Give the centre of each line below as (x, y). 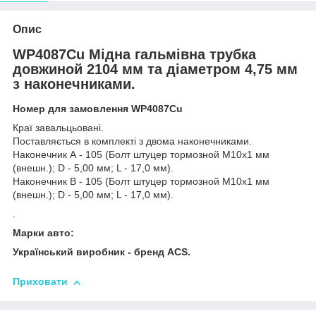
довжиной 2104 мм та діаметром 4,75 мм (155, 69)
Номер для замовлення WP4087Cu (98, 109)
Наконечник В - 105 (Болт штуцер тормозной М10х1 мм (141, 182)
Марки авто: (43, 233)
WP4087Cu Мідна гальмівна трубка (134, 54)
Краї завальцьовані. (58, 128)
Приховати (40, 282)
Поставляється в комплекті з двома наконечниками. (132, 141)
